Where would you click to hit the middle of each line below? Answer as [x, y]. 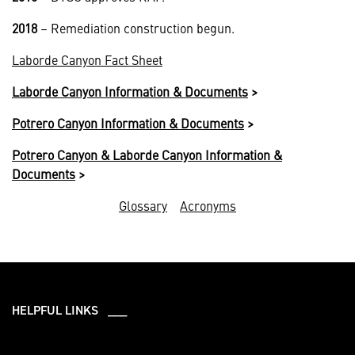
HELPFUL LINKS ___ [69, 309]
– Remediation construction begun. [137, 27]
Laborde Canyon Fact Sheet [87, 59]
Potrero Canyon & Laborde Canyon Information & [147, 154]
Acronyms [208, 205]
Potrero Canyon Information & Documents [128, 122]
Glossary [143, 205]
